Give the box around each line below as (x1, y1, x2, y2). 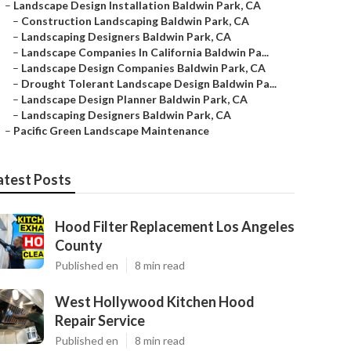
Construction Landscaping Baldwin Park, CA (21, 14, 249, 27)
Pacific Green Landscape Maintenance (13, 124, 209, 137)
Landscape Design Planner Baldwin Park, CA (21, 92, 248, 106)
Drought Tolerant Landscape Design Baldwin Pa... (21, 77, 277, 90)
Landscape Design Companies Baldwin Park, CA (21, 61, 266, 74)
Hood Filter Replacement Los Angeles (55, 218, 295, 235)
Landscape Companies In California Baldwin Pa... (21, 45, 269, 59)
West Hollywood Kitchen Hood (55, 293, 255, 310)
